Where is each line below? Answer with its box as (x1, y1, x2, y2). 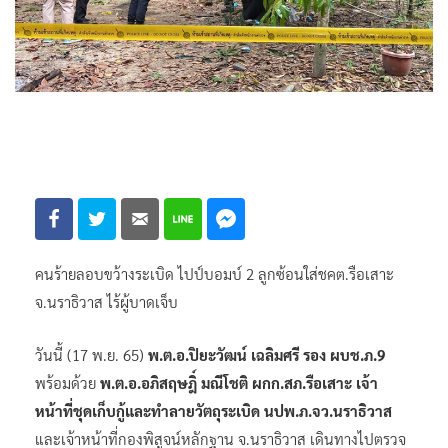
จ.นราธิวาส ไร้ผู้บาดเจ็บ (35, 291, 178, 311)
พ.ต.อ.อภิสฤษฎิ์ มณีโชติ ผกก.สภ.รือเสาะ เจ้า (100, 372, 378, 392)
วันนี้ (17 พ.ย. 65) (35, 344, 148, 364)
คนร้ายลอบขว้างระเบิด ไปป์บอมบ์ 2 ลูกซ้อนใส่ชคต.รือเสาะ (35, 263, 394, 283)
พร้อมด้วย (35, 372, 100, 392)
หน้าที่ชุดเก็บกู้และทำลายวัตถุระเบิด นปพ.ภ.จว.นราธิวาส (35, 400, 392, 420)
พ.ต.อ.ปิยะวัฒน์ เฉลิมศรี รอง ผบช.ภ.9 (148, 344, 385, 364)
